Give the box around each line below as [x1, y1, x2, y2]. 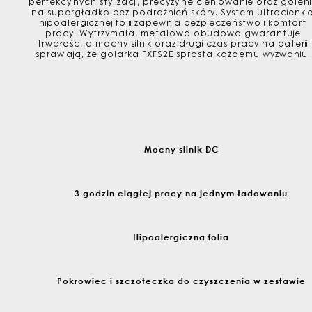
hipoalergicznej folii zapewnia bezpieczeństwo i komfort [39, 19, 306, 29]
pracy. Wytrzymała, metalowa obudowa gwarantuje [45, 30, 301, 39]
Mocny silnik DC [143, 143, 219, 155]
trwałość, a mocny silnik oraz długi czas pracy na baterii [38, 40, 308, 49]
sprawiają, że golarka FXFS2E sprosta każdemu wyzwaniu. [35, 51, 311, 60]
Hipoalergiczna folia [133, 231, 229, 243]
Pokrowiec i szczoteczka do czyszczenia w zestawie [56, 275, 306, 287]
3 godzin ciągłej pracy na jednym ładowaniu [75, 187, 288, 199]
